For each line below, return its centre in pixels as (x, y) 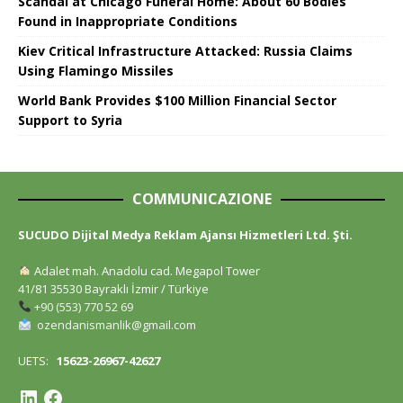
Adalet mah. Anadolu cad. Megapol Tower (145, 270)
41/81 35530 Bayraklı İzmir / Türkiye (113, 288)
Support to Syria (70, 120)
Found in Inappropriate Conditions (128, 21)
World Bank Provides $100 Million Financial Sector (177, 100)
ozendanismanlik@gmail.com (116, 324)
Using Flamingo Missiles (96, 70)
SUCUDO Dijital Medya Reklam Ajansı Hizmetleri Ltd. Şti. (185, 234)
